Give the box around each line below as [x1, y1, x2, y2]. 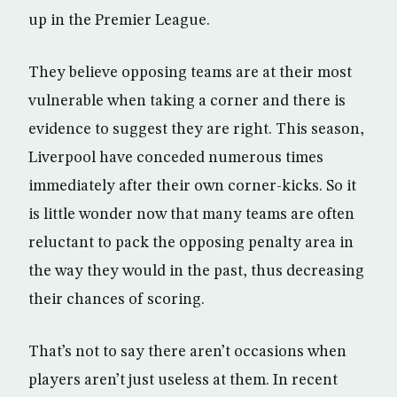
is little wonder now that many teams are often [28, 206, 354, 223]
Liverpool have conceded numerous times [28, 150, 323, 167]
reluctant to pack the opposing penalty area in [28, 235, 354, 252]
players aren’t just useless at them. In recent [28, 372, 338, 389]
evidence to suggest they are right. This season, [28, 121, 364, 138]
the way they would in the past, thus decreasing [28, 263, 364, 280]
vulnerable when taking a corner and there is [28, 93, 346, 110]
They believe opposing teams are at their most [28, 65, 352, 82]
